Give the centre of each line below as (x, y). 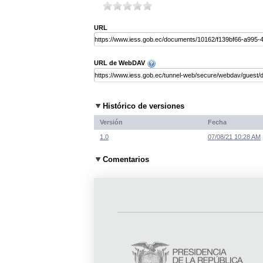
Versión (111, 122)
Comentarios (126, 160)
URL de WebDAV (120, 63)
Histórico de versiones (144, 106)
